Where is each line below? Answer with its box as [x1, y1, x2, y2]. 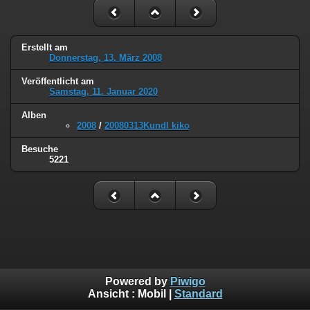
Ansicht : [87, 288, 138, 300]
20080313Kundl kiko [104, 120, 190, 131]
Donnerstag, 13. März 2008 [49, 53, 162, 64]
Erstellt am [21, 42, 68, 53]
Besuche [21, 144, 58, 155]
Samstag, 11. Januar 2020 [49, 86, 158, 98]
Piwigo [170, 275, 206, 288]
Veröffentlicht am [21, 76, 94, 87]
